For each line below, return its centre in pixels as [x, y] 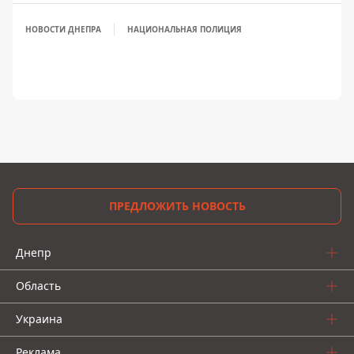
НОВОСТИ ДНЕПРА [63, 30]
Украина [39, 319]
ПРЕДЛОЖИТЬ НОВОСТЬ [177, 206]
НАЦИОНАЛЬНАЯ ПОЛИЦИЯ [185, 30]
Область [38, 286]
